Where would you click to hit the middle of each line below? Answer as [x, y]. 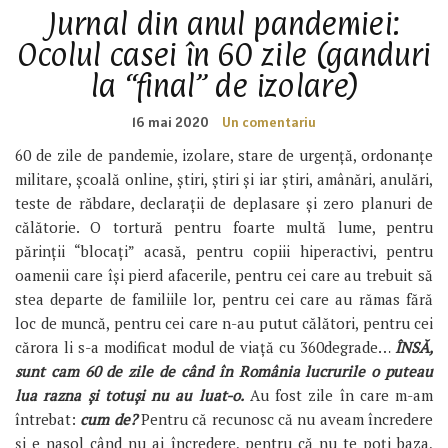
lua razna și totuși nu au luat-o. [129, 394]
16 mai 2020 [170, 121]
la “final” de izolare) [224, 85]
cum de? [108, 418]
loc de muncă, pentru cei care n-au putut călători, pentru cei [224, 322]
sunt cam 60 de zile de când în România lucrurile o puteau [224, 370]
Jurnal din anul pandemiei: [224, 23]
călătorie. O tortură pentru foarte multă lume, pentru [224, 226]
